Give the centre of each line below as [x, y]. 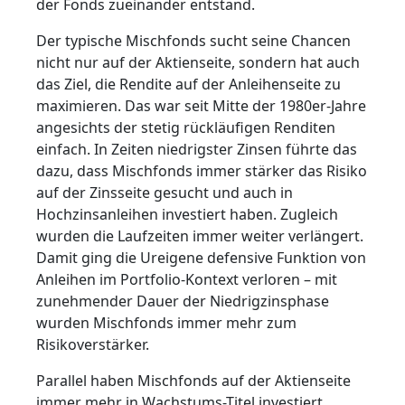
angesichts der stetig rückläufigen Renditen [186, 127]
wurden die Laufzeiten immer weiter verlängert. [200, 235]
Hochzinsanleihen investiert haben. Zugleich [187, 214]
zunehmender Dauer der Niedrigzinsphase [183, 301]
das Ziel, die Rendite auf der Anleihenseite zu [188, 84]
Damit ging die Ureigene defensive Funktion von [201, 257]
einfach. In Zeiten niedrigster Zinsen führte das [197, 149]
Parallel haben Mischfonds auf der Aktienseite [193, 380]
